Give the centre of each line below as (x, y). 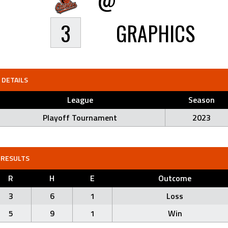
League (80, 100)
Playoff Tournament (80, 118)
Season (201, 100)
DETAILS (15, 80)
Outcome (175, 178)
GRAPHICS (155, 33)
